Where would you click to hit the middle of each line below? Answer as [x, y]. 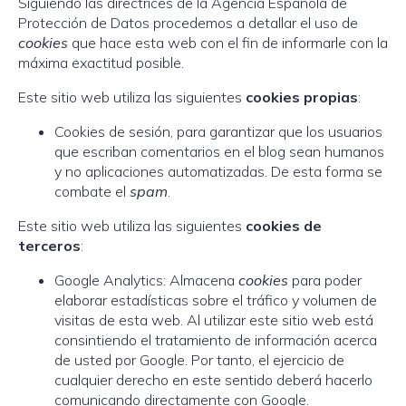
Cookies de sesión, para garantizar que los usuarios [218, 131]
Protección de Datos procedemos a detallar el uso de [188, 23]
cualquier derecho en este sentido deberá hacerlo [213, 380]
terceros [49, 246]
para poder [325, 280]
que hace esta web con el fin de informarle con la [228, 43]
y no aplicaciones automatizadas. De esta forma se [218, 171]
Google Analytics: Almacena [146, 280]
